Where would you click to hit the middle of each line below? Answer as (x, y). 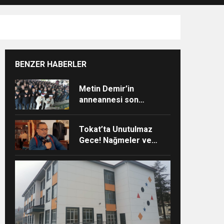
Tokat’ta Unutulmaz (115, 129)
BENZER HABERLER (51, 64)
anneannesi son (108, 100)
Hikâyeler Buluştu (111, 151)
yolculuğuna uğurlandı (119, 111)
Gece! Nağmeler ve (115, 140)
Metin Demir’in (106, 89)
